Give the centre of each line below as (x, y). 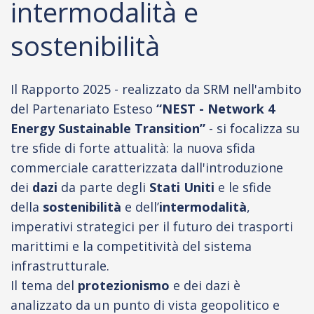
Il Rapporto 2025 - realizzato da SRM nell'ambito (156, 89)
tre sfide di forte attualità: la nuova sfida (133, 148)
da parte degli (105, 187)
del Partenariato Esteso (82, 109)
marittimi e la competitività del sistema (131, 246)
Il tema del (44, 285)
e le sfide (243, 187)
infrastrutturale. (60, 266)
